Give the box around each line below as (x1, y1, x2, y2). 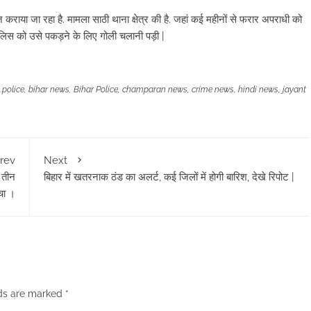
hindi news (238, 84, 278, 94)
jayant (283, 84, 306, 94)
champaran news (122, 84, 187, 94)
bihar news (28, 84, 69, 94)
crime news (192, 84, 234, 94)
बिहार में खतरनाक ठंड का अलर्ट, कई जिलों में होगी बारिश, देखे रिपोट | (43, 170, 294, 183)
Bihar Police (74, 84, 118, 94)
